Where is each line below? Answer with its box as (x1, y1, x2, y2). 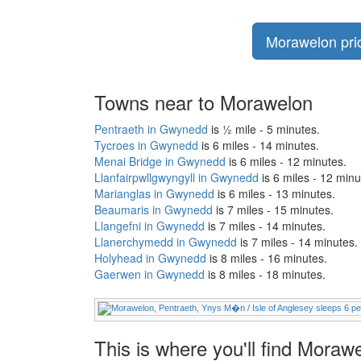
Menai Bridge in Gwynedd (94, 153, 226, 169)
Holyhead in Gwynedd (94, 250, 206, 266)
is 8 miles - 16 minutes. (206, 250, 327, 266)
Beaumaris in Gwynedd (94, 201, 213, 218)
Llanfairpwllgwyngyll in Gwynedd (94, 169, 259, 185)
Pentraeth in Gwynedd (94, 121, 208, 137)
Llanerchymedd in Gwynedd (94, 234, 237, 250)
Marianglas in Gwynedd (94, 185, 214, 201)
